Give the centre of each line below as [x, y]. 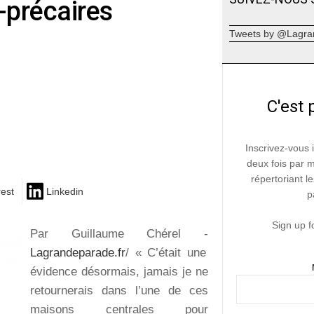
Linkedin [65, 192]
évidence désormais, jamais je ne [120, 271]
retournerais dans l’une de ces [120, 290]
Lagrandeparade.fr [78, 252]
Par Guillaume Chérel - [120, 233]
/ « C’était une [166, 252]
